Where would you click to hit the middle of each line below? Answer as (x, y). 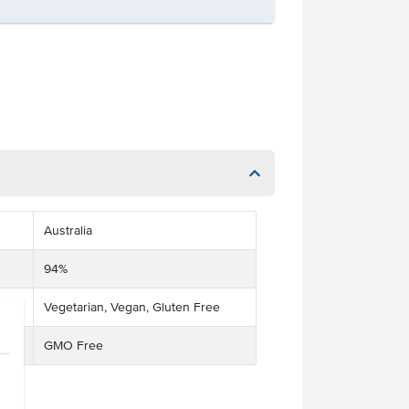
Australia (68, 231)
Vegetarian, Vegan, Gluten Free (131, 307)
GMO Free (73, 346)
